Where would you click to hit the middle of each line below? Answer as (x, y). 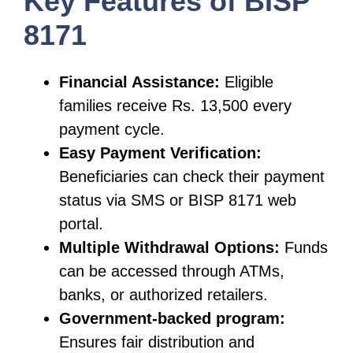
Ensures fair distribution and (157, 342)
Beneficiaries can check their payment (192, 176)
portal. (81, 223)
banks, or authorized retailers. (163, 294)
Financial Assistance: (139, 82)
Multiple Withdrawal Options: (169, 247)
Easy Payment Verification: (160, 152)
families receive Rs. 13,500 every (175, 105)
